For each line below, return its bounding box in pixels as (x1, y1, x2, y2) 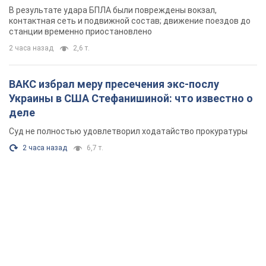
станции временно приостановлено (9, 27, 152, 37)
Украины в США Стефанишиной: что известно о (9, 92, 253, 105)
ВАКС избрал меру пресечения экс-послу (9, 78, 219, 91)
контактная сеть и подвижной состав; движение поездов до (9, 16, 251, 26)
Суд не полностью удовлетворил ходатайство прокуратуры (9, 126, 248, 137)
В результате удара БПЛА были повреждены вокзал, (9, 5, 217, 15)
